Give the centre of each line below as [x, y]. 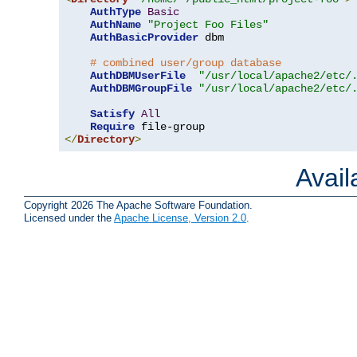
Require [112, 127]
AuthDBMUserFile [138, 76]
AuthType [116, 12]
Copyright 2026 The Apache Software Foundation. [138, 205]
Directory [106, 140]
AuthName [116, 25]
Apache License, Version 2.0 [180, 218]
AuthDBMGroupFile [141, 89]
